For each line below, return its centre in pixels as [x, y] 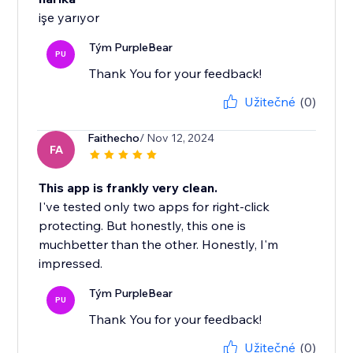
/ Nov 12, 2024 [177, 138]
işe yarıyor [69, 18]
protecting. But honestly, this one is [143, 226]
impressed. [71, 264]
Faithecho [114, 138]
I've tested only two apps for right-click [154, 207]
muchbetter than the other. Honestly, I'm [159, 245]
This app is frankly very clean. [128, 188]
